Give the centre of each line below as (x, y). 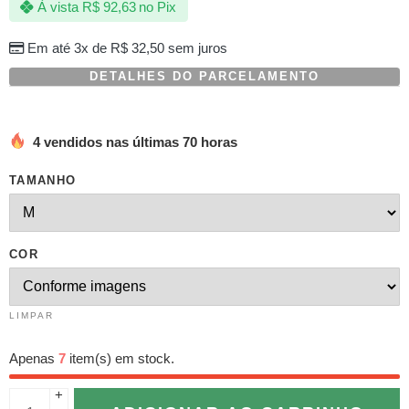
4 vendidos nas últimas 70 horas (131, 142)
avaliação (49, 36)
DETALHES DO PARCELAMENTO (204, 77)
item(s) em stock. (120, 359)
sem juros (195, 48)
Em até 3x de (68, 48)
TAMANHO (43, 181)
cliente (41, 65)
